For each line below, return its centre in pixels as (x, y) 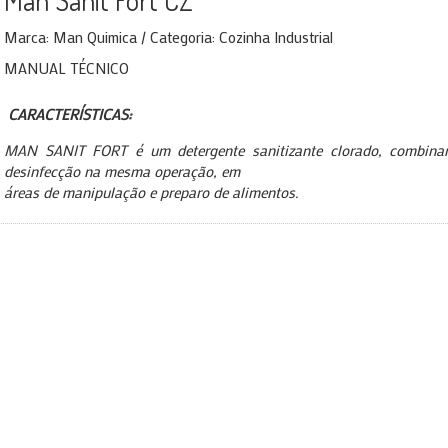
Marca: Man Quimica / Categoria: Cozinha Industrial (168, 37)
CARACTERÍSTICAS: (68, 114)
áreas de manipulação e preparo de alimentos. (151, 192)
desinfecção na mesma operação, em (122, 171)
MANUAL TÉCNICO (66, 68)
